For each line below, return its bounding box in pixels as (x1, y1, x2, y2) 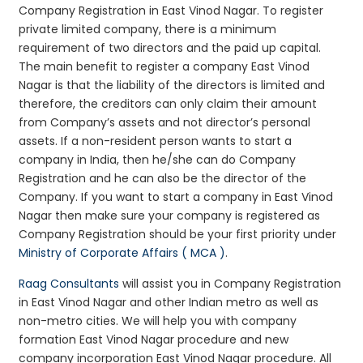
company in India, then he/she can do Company (19, 151, 297, 168)
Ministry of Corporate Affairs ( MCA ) (19, 244, 226, 261)
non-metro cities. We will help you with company (19, 312, 297, 329)
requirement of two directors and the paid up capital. (19, 39, 322, 56)
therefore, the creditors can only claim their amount (19, 95, 318, 112)
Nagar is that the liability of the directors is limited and (19, 76, 326, 93)
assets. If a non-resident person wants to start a (19, 132, 293, 149)
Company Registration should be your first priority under (19, 225, 337, 242)
